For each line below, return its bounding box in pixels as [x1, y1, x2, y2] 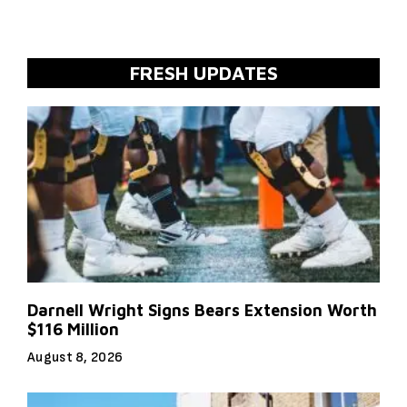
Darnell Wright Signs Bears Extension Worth [27, 301, 377, 321]
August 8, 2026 [27, 349, 124, 367]
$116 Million [27, 320, 119, 340]
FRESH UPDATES [129, 62, 278, 84]
